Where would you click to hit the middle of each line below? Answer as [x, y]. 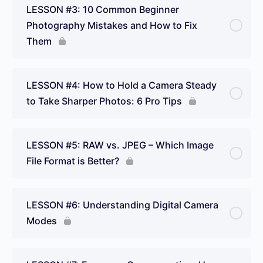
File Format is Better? [73, 161]
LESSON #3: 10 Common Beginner [103, 9]
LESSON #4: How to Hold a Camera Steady [122, 85]
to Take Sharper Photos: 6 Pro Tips [104, 101]
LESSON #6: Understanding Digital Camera [122, 205]
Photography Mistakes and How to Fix [112, 25]
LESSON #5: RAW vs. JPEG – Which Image [120, 145]
